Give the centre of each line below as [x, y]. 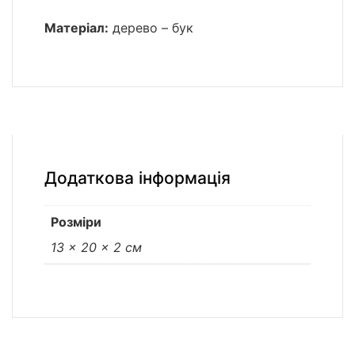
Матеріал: [76, 27]
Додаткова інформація [137, 177]
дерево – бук [151, 27]
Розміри [76, 221]
